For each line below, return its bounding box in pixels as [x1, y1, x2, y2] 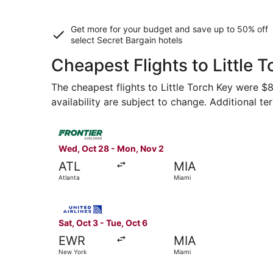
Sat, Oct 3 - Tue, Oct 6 [58, 218, 147, 229]
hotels [156, 35, 182, 45]
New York [58, 248, 87, 256]
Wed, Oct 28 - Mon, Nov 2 [58, 143, 164, 154]
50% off [237, 24, 268, 34]
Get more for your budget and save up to [71, 24, 237, 34]
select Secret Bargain [71, 35, 156, 45]
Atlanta [58, 174, 80, 182]
